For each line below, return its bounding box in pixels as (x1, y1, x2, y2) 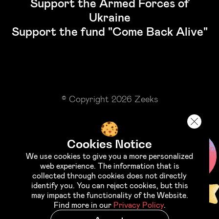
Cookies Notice (67, 137, 152, 151)
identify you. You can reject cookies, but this (31, 180, 188, 191)
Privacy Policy (113, 199, 164, 210)
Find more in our (53, 199, 113, 210)
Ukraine (88, 9, 131, 25)
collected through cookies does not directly (32, 170, 187, 181)
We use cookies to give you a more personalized (26, 151, 193, 161)
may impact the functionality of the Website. (31, 190, 188, 200)
